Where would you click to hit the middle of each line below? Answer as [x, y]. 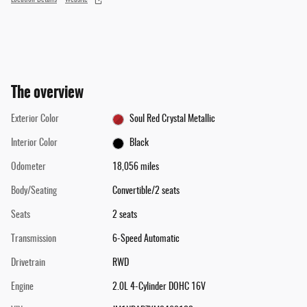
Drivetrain [28, 263]
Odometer [28, 168]
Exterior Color [35, 120]
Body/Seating [34, 192]
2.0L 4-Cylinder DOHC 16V [159, 287]
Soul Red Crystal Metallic [173, 120]
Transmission [34, 240]
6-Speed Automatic [146, 240]
